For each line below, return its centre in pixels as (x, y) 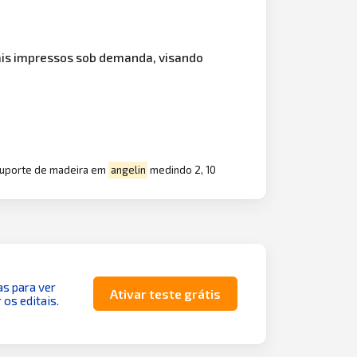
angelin (128, 170)
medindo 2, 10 (182, 170)
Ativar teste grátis (165, 294)
